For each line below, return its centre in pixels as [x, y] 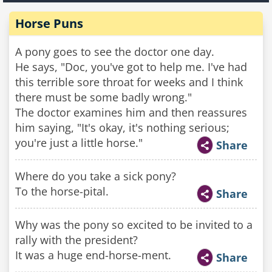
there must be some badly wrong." [104, 97]
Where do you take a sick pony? [96, 176]
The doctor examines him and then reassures [131, 112]
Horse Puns [49, 23]
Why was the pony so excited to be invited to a [134, 225]
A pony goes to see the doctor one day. [115, 52]
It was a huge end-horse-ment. [93, 255]
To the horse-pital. [62, 191]
